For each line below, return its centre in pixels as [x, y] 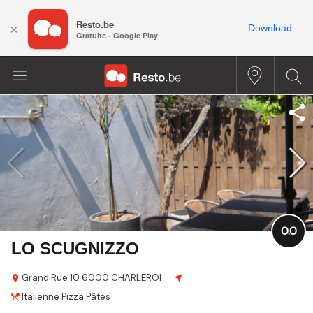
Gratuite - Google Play [117, 36]
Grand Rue [45, 277]
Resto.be [95, 24]
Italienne [41, 296]
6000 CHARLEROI [122, 277]
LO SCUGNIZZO [75, 248]
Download [270, 28]
